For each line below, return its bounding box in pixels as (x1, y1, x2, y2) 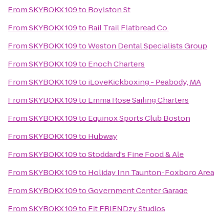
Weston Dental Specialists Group (88, 41, 207, 51)
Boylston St (88, 4, 131, 15)
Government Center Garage (88, 185, 188, 196)
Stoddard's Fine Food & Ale (88, 149, 184, 159)
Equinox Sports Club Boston (88, 113, 190, 123)
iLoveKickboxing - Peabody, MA (88, 77, 201, 87)
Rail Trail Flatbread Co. (88, 22, 169, 33)
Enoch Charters (88, 59, 145, 69)
